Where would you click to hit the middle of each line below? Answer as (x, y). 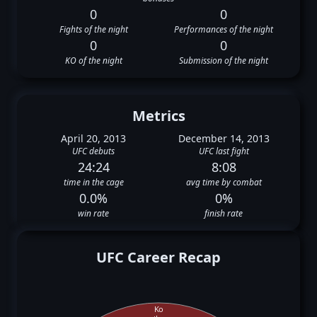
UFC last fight (224, 151)
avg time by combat (224, 182)
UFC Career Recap (158, 257)
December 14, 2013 (224, 138)
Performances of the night (224, 29)
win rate (93, 213)
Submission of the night (224, 60)
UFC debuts (93, 151)
